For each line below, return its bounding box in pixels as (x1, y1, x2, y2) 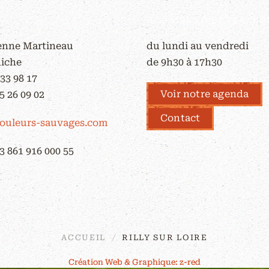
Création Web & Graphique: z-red (68, 258, 201, 267)
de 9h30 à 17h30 (147, 56, 222, 68)
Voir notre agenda (160, 88, 249, 100)
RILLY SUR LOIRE (122, 233, 208, 242)
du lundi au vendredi (147, 40, 249, 52)
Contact (160, 112, 201, 124)
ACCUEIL (61, 233, 106, 242)
